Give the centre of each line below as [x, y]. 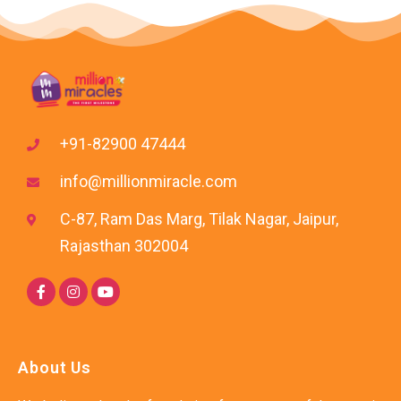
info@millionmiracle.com [148, 181]
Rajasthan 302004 [124, 245]
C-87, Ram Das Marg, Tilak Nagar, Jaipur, [199, 218]
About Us [55, 367]
